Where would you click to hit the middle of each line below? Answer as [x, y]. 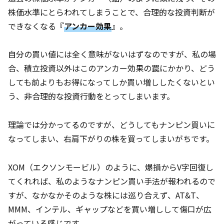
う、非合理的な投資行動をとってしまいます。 [91, 96]
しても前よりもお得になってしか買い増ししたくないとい [111, 82]
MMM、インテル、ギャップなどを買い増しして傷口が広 [110, 209]
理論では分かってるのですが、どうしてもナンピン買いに [111, 125]
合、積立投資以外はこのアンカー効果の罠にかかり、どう [111, 68]
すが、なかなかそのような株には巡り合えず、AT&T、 [106, 195]
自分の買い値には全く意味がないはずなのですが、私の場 [112, 54]
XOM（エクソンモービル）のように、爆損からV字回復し [111, 167]
